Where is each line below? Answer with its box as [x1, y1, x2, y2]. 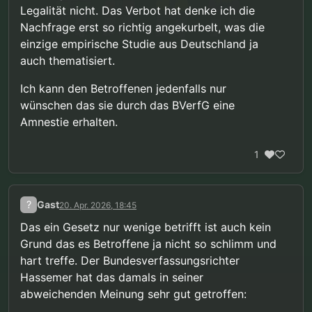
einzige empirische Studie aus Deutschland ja [20, 36, 258, 51]
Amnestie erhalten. [20, 114, 118, 129]
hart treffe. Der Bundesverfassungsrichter [20, 253, 240, 267]
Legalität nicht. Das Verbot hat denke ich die [20, 3, 255, 17]
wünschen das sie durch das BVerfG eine [20, 97, 235, 112]
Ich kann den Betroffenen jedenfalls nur [20, 81, 226, 95]
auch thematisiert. [20, 53, 115, 68]
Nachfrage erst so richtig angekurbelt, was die [20, 19, 265, 34]
